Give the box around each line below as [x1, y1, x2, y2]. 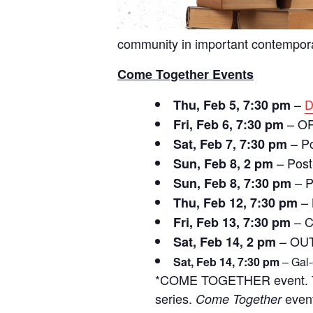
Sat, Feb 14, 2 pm [173, 232, 276, 251]
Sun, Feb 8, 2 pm [173, 154, 273, 173]
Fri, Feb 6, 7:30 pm [173, 115, 284, 133]
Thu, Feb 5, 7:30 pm [173, 95, 291, 114]
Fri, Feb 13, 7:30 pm [173, 212, 291, 231]
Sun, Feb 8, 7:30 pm [173, 173, 291, 192]
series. [155, 289, 196, 307]
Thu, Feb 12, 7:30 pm [173, 193, 298, 212]
